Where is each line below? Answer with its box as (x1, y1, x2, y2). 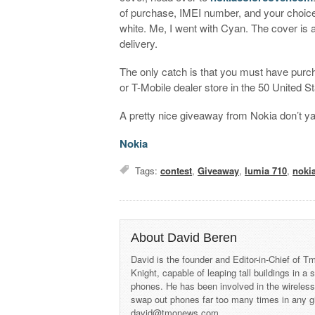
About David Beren (131, 230, 238, 245)
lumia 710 (245, 163, 288, 177)
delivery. (120, 35, 158, 51)
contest (160, 163, 193, 177)
